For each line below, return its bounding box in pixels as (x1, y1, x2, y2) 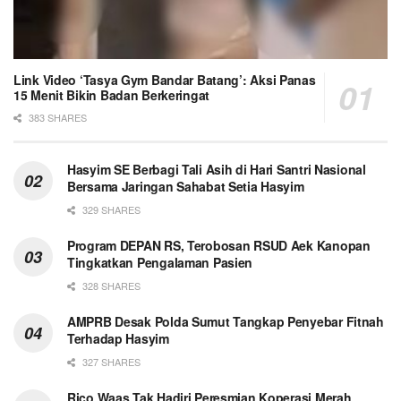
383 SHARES (26, 110, 87, 125)
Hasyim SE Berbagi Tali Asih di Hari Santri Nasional (67, 160, 366, 179)
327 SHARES (80, 354, 141, 370)
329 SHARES (80, 202, 141, 218)
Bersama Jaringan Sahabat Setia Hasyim (67, 177, 304, 196)
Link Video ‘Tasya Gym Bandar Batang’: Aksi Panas (13, 71, 316, 90)
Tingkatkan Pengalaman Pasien (67, 253, 253, 272)
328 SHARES (80, 278, 141, 294)
